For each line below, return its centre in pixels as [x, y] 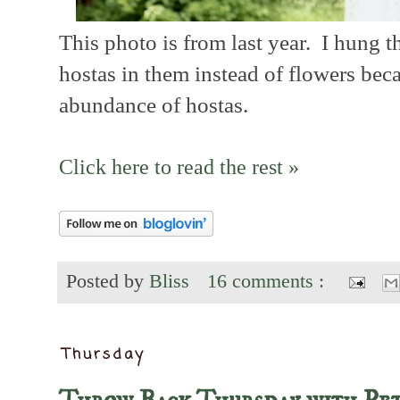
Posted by [108, 281]
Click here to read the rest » [179, 166]
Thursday [104, 355]
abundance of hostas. [154, 104]
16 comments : [269, 281]
